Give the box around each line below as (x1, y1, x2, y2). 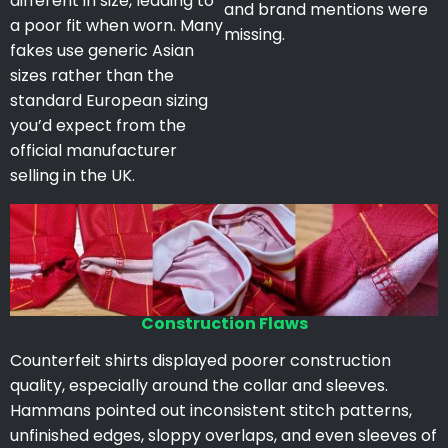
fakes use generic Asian (10, 39, 194, 63)
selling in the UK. (10, 164, 135, 188)
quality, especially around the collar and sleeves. (10, 373, 388, 397)
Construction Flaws (140, 311, 308, 335)
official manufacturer (10, 139, 177, 163)
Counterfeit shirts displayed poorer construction (10, 348, 391, 372)
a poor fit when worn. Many (10, 14, 223, 38)
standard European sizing (10, 89, 208, 113)
